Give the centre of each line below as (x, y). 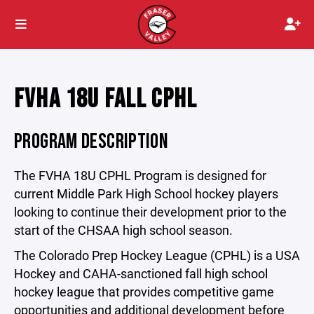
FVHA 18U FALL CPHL (106, 99)
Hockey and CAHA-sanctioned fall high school (141, 273)
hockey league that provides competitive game (144, 292)
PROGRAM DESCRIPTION (91, 142)
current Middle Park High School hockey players (146, 193)
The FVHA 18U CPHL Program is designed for (140, 175)
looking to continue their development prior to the (150, 212)
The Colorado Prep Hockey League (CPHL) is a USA (157, 255)
